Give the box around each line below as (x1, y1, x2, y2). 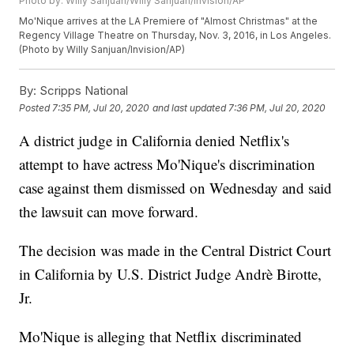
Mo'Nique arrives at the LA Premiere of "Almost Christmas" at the (19, 15, 318, 28)
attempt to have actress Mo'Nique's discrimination (19, 154, 316, 175)
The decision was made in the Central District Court (19, 240, 332, 261)
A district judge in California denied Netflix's (19, 130, 290, 151)
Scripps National (36, 83, 129, 99)
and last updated (153, 101, 227, 114)
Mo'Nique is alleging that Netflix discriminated (19, 326, 303, 347)
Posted (19, 101, 53, 114)
